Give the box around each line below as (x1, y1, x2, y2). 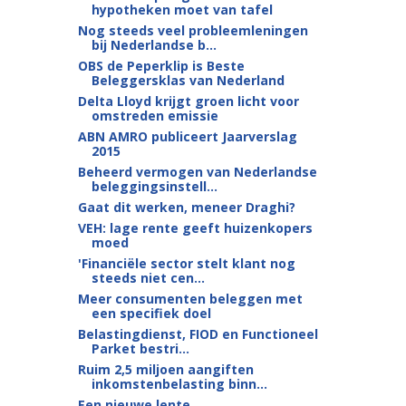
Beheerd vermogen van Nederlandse (77, 163, 317, 180)
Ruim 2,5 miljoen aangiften (77, 361, 254, 378)
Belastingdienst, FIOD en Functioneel (77, 325, 318, 343)
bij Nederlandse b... (91, 36, 217, 53)
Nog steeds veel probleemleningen (77, 22, 308, 39)
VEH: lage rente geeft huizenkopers (77, 219, 313, 237)
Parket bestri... (91, 340, 189, 357)
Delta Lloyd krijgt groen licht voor (77, 92, 299, 110)
